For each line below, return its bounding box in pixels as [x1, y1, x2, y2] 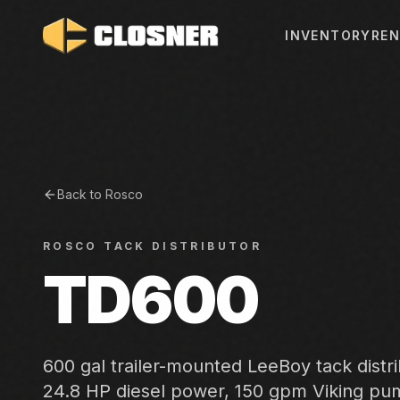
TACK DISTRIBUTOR [104, 239, 262, 253]
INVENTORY [285, 28, 371, 43]
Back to [57, 187, 105, 202]
